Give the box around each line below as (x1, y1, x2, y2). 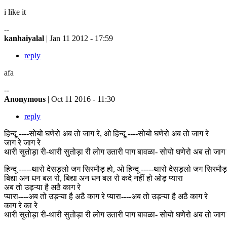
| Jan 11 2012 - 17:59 (46, 33, 113, 43)
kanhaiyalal (4, 33, 46, 43)
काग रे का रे (4, 201, 37, 210)
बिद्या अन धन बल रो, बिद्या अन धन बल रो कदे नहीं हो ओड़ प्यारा (4, 173, 183, 182)
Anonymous (4, 94, 48, 103)
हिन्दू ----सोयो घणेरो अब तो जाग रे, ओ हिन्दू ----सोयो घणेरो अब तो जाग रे (4, 129, 209, 138)
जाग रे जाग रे (4, 138, 41, 147)
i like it (4, 7, 26, 16)
